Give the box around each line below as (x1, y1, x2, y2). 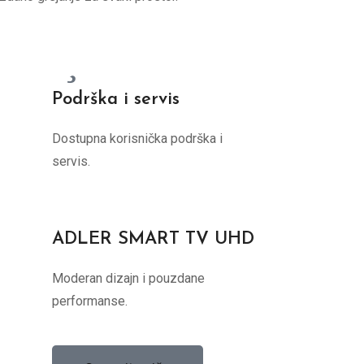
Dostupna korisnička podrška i (51, 131, 223, 146)
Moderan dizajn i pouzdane (51, 271, 205, 286)
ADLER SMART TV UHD (51, 230, 254, 249)
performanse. (51, 293, 128, 309)
